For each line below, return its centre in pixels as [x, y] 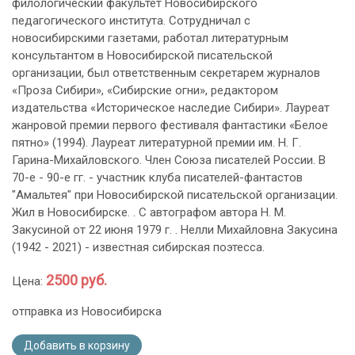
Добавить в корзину [77, 346]
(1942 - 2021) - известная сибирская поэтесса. [138, 248]
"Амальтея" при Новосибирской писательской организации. [175, 195]
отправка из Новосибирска [87, 312]
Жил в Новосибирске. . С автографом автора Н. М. [149, 213]
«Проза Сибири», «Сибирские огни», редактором [145, 91]
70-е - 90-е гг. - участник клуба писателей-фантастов [157, 178]
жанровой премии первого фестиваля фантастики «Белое [170, 126]
